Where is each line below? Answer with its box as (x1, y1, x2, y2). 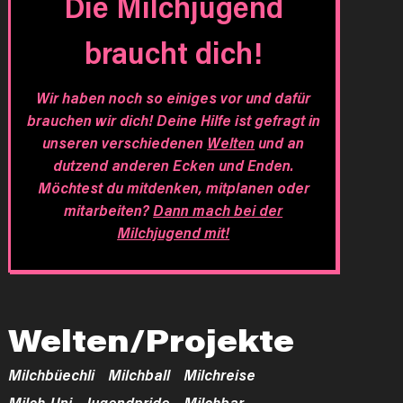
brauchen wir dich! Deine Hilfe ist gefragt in (26, 110, 320, 130)
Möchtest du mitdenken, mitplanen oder (37, 177, 309, 198)
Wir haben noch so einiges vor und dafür (36, 87, 311, 108)
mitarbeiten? (64, 200, 154, 220)
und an (255, 132, 305, 153)
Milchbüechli (8, 364, 95, 385)
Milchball (108, 364, 171, 385)
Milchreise (184, 364, 256, 385)
